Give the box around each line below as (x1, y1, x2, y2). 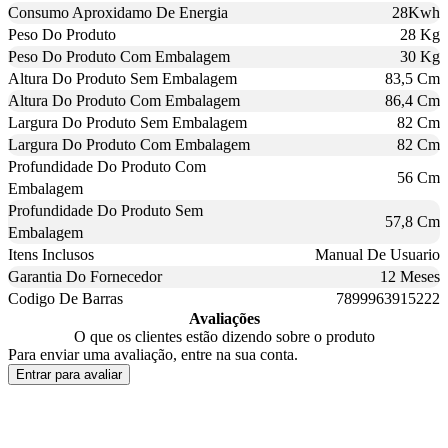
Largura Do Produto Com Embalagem (8, 136, 250, 154)
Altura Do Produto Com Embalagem (8, 92, 240, 110)
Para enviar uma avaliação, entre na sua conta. (8, 346, 298, 364)
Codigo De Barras (8, 290, 123, 308)
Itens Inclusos (8, 246, 94, 264)
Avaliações (188, 310, 260, 328)
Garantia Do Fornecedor (8, 268, 162, 286)
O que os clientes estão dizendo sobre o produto (73, 328, 375, 346)
